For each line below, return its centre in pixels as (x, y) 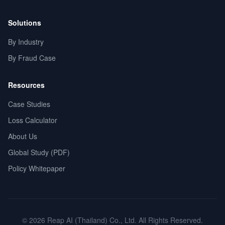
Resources (26, 85)
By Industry (26, 42)
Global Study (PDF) (39, 152)
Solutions (25, 23)
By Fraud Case (32, 58)
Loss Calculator (33, 120)
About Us (23, 136)
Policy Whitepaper (37, 168)
